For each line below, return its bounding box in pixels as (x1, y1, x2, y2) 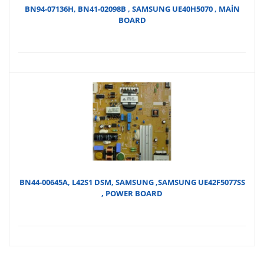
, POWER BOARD (101, 188, 163, 199)
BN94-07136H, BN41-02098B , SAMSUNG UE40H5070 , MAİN (24, 4, 240, 15)
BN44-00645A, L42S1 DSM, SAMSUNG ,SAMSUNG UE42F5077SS (19, 177, 245, 188)
